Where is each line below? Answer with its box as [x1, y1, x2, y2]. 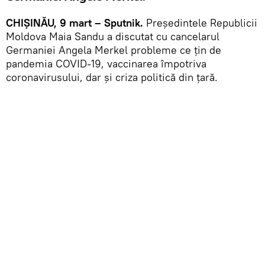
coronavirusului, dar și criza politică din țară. [6, 70, 218, 84]
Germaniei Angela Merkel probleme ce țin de [6, 43, 221, 57]
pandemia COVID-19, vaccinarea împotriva [6, 56, 206, 70]
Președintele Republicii [143, 15, 257, 30]
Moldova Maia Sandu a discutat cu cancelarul [6, 29, 219, 43]
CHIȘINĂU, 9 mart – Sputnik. [6, 15, 143, 30]
